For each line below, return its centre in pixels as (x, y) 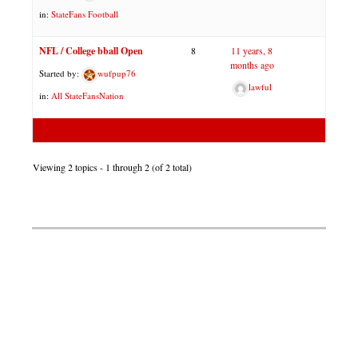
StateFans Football (85, 14)
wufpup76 (117, 74)
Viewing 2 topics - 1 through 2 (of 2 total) (112, 167)
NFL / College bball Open (91, 51)
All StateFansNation (88, 96)
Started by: (60, 74)
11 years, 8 (252, 51)
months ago (252, 65)
